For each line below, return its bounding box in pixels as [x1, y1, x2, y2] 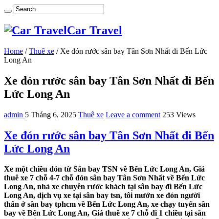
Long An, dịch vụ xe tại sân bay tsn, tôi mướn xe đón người [4, 191, 200, 200]
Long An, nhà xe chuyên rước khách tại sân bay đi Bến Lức [4, 182, 202, 191]
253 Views [162, 110, 196, 119]
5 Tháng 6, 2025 [25, 110, 76, 119]
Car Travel [67, 23, 122, 37]
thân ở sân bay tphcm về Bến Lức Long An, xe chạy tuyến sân [4, 200, 210, 209]
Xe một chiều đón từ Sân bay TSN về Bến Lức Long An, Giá [4, 165, 205, 174]
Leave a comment [106, 110, 160, 119]
